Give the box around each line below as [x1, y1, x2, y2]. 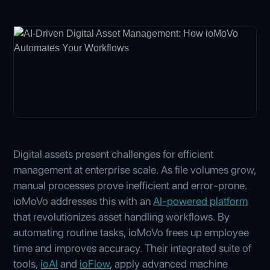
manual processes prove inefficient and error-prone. [13, 178, 248, 192]
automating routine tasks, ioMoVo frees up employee [13, 225, 250, 239]
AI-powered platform [153, 194, 248, 207]
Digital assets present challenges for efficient [13, 147, 214, 160]
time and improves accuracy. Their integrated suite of [13, 241, 252, 254]
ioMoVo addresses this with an [13, 194, 154, 207]
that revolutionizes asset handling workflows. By [13, 210, 230, 223]
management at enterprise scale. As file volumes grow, [13, 163, 257, 176]
